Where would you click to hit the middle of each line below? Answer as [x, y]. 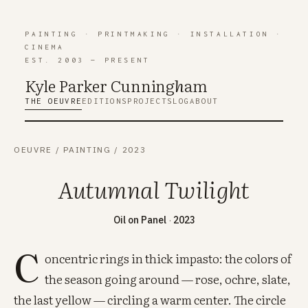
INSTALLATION [230, 33]
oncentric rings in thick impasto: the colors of [168, 258]
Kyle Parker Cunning [100, 86]
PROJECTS [150, 101]
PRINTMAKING [134, 33]
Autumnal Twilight [154, 189]
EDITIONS [105, 101]
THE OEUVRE [54, 101]
